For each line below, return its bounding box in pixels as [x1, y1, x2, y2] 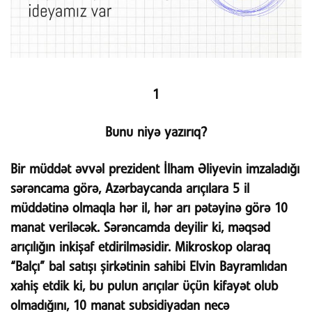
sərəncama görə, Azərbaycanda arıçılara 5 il [10, 183, 249, 196]
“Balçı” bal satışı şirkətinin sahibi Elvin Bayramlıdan [10, 261, 287, 274]
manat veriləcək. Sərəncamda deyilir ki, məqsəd [10, 222, 270, 235]
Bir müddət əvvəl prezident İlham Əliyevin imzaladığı [10, 164, 299, 176]
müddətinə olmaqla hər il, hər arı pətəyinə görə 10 [10, 203, 288, 215]
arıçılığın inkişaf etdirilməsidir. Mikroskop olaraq [10, 242, 270, 254]
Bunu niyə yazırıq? [105, 126, 207, 139]
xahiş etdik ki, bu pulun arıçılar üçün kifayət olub [10, 281, 278, 293]
